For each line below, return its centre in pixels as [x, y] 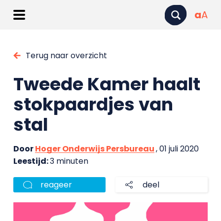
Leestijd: [31, 161]
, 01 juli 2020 [177, 149]
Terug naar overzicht [66, 55]
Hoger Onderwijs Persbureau [94, 149]
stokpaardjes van [93, 104]
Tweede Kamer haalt [107, 84]
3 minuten [69, 161]
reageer [56, 185]
